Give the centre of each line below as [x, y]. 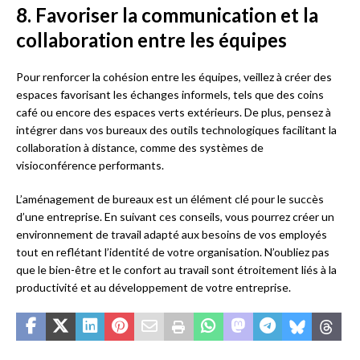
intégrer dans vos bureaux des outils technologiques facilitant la [176, 130]
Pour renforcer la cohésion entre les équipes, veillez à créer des [174, 77]
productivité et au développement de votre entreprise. [153, 288]
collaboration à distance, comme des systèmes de [140, 148]
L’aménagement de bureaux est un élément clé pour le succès [170, 199]
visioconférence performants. [90, 166]
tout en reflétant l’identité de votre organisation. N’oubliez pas [173, 252]
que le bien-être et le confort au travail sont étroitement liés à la [176, 270]
